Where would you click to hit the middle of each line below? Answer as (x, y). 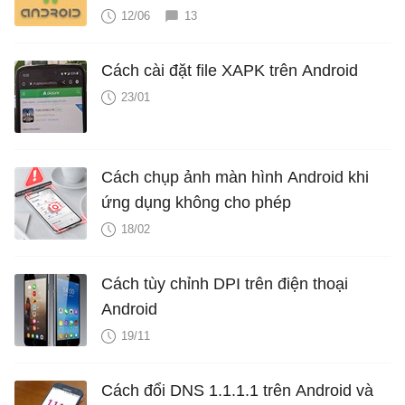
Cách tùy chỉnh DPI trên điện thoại (225, 283)
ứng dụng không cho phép (196, 202)
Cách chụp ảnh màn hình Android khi (235, 177)
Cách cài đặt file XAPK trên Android (230, 70)
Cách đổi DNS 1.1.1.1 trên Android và (237, 390)
